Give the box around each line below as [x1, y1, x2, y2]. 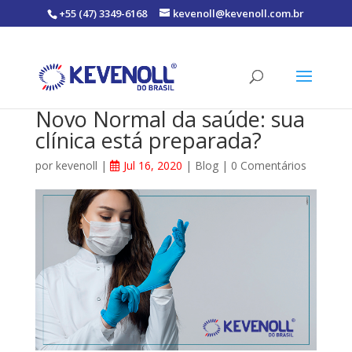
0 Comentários [230, 158, 306, 173]
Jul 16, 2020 [123, 158, 182, 173]
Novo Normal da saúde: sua [35, 104, 305, 134]
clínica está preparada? [35, 126, 262, 155]
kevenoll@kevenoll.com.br [173, 5, 305, 20]
